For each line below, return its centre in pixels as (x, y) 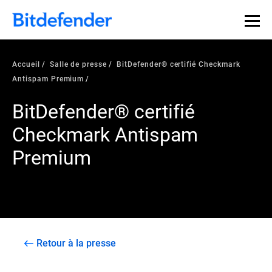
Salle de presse (78, 64)
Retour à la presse (76, 243)
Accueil (26, 64)
